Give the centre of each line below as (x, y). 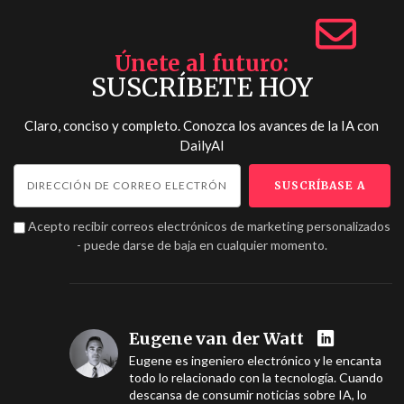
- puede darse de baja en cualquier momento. (202, 245)
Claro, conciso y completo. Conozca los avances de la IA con (202, 125)
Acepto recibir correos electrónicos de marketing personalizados (209, 226)
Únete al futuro (199, 64)
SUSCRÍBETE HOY (202, 87)
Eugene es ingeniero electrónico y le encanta (255, 360)
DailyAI (202, 145)
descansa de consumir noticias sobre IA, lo (248, 395)
